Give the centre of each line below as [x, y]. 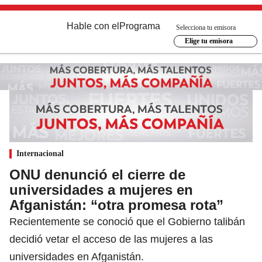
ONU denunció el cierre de [97, 174]
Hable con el [93, 26]
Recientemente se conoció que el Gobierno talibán [127, 221]
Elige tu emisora [208, 41]
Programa [140, 26]
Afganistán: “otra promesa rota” [116, 205]
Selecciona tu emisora [206, 27]
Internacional [40, 153]
